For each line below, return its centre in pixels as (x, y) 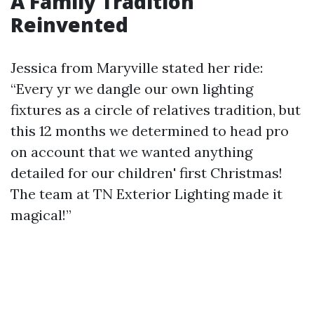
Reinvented (69, 25)
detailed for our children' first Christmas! (146, 173)
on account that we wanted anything (131, 152)
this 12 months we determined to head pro (150, 131)
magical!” (41, 215)
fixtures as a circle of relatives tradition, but (156, 110)
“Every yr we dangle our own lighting (132, 89)
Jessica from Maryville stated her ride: (137, 68)
